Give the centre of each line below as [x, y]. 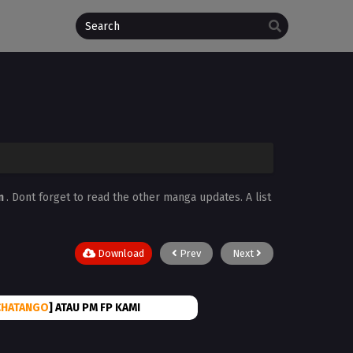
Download [120, 253]
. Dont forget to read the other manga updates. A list [138, 197]
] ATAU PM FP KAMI [95, 307]
